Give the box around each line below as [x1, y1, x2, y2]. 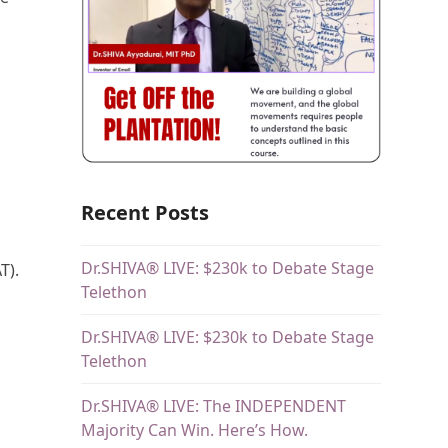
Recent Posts [80, 198, 209, 226]
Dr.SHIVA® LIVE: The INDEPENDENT [80, 394, 346, 417]
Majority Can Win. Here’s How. [80, 418, 308, 441]
